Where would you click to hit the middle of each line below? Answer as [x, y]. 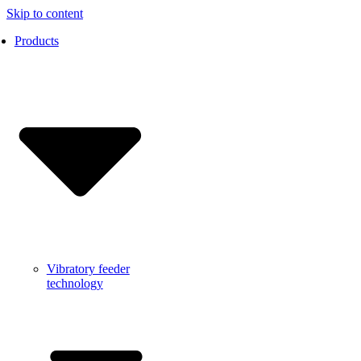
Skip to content [45, 13]
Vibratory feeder [88, 268]
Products [36, 41]
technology [75, 283]
